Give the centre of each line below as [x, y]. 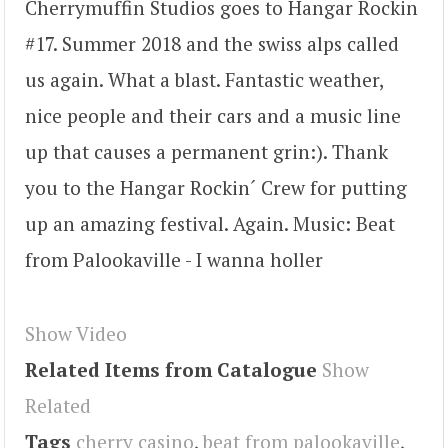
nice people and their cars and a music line [213, 115]
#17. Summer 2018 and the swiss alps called [212, 43]
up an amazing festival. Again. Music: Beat [210, 223]
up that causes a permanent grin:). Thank [206, 151]
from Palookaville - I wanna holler [174, 259]
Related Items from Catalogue [171, 369]
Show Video [76, 333]
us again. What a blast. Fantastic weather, [204, 79]
